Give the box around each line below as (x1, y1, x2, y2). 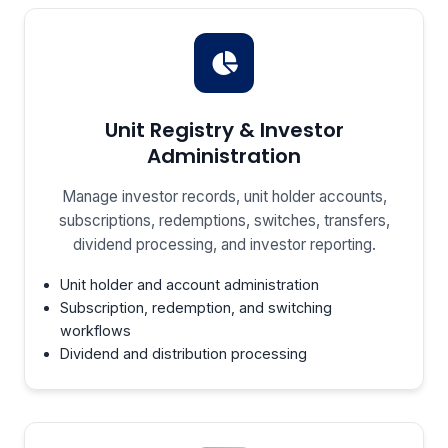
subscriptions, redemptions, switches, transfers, (58, 211, 390, 230)
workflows (60, 322, 132, 339)
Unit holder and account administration (60, 276, 320, 293)
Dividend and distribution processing (60, 345, 308, 362)
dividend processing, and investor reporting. (72, 235, 376, 254)
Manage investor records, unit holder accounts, (61, 187, 387, 206)
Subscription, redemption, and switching (60, 299, 333, 316)
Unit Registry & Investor (104, 116, 344, 144)
